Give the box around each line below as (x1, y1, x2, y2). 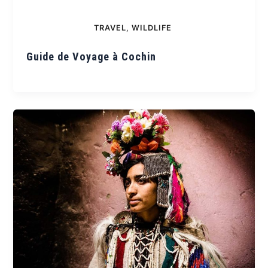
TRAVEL (93, 23, 126, 32)
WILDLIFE (131, 23, 172, 32)
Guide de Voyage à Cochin (26, 50, 157, 63)
